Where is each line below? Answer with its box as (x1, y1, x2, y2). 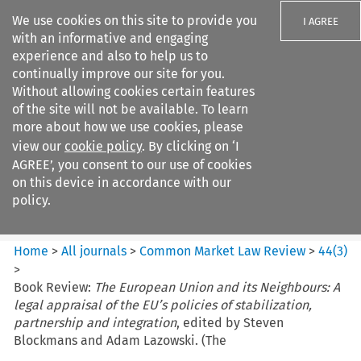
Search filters (109, 103, 187, 119)
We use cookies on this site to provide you (12, 13, 257, 28)
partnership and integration (14, 314, 177, 330)
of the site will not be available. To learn (12, 102, 248, 117)
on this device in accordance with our (12, 175, 231, 190)
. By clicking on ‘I (142, 139, 239, 154)
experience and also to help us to (12, 48, 208, 64)
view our (12, 139, 64, 154)
